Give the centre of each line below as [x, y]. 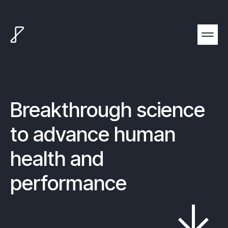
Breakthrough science [108, 110]
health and [57, 159]
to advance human [93, 134]
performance [68, 183]
